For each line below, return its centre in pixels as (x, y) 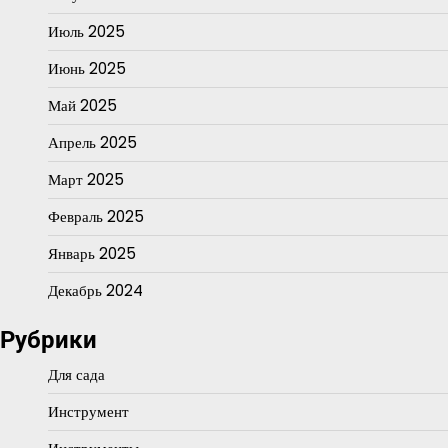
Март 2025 (86, 179)
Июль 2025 (86, 31)
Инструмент (88, 411)
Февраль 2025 (96, 216)
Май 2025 (82, 105)
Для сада (76, 374)
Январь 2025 (92, 253)
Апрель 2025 (92, 142)
